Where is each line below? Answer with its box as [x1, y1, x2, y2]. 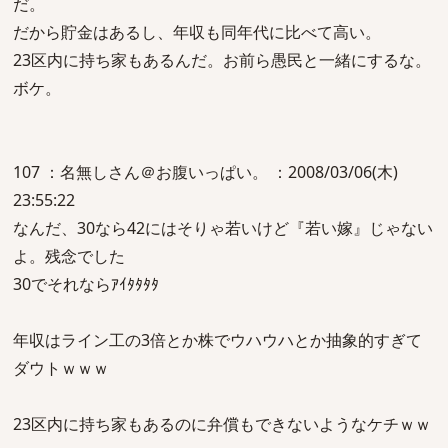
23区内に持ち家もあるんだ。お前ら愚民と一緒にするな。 [13, 49, 431, 71]
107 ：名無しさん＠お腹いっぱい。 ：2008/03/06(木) [13, 161, 398, 183]
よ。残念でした [13, 245, 125, 267]
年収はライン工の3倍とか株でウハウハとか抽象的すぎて [13, 329, 422, 351]
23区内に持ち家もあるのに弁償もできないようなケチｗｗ [13, 413, 431, 435]
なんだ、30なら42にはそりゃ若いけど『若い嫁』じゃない [13, 217, 433, 239]
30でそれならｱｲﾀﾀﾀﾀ [13, 273, 159, 295]
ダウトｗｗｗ [13, 357, 109, 379]
